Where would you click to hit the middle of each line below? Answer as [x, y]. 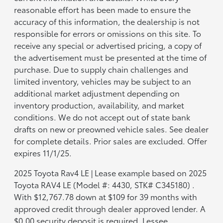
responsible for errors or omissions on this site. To [108, 33]
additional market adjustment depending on [97, 93]
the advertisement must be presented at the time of [111, 57]
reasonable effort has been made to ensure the [103, 9]
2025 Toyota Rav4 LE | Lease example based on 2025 [111, 172]
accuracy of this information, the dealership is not [107, 21]
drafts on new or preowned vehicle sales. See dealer [111, 128]
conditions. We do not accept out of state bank [102, 116]
